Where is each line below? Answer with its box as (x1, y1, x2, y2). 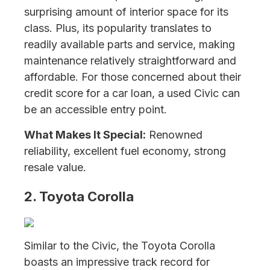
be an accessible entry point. (24, 103, 167, 116)
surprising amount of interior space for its (24, 5, 228, 18)
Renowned (146, 128, 202, 141)
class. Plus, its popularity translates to (24, 22, 212, 34)
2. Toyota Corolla (24, 189, 134, 204)
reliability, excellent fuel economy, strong (24, 145, 226, 157)
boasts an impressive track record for (24, 256, 210, 268)
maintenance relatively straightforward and (24, 54, 236, 67)
